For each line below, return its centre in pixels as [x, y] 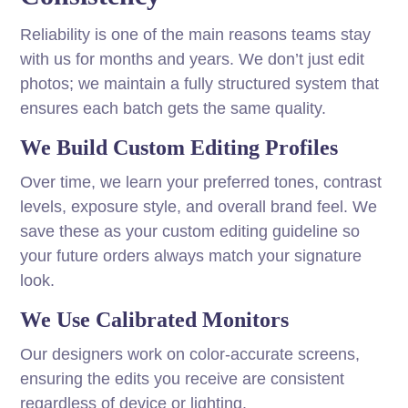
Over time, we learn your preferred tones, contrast [201, 183]
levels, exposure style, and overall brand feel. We [199, 207]
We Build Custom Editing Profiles [179, 148]
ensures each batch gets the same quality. [173, 109]
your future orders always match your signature [191, 256]
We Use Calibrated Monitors [155, 320]
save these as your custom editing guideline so [190, 232]
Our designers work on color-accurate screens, [190, 355]
